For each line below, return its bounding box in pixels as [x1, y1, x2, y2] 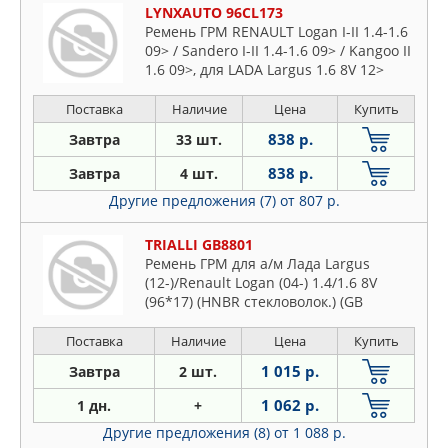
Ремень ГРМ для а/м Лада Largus [145, 254, 370, 273]
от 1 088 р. [273, 423, 346, 442]
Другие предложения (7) [108, 191, 280, 210]
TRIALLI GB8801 [145, 235, 253, 254]
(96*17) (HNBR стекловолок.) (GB [145, 292, 363, 311]
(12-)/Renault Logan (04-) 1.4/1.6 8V [145, 273, 377, 292]
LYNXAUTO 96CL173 [145, 3, 283, 22]
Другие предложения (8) [102, 423, 274, 442]
